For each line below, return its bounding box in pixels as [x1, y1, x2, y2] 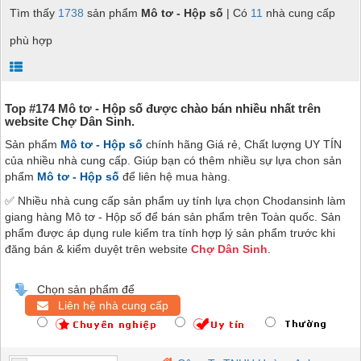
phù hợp [10, 33, 52, 47]
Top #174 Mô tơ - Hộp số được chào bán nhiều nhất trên [5, 101, 321, 115]
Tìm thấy [10, 6, 58, 19]
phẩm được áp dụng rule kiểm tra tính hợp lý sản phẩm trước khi [5, 226, 335, 239]
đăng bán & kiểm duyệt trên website [5, 242, 191, 255]
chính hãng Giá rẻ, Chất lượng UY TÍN [143, 137, 342, 151]
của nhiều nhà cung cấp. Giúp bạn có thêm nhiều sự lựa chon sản [5, 153, 342, 167]
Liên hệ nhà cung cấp [48, 298, 168, 312]
